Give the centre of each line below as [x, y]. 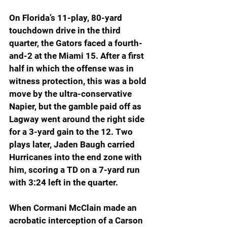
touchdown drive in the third [66, 31]
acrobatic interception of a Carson [77, 221]
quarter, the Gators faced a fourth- [76, 43]
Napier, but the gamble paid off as [76, 107]
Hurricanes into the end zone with [77, 157]
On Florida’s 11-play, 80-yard [67, 18]
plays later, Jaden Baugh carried [73, 145]
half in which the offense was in [72, 69]
